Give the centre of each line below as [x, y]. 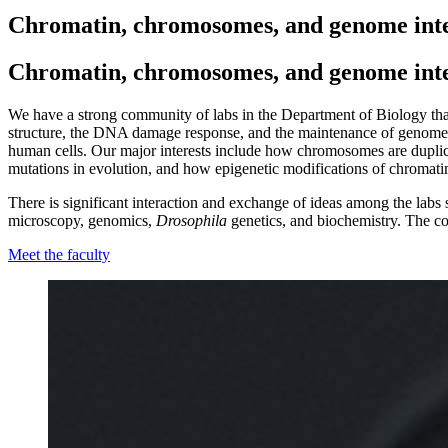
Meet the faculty [59, 254]
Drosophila [191, 220]
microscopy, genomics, [82, 220]
